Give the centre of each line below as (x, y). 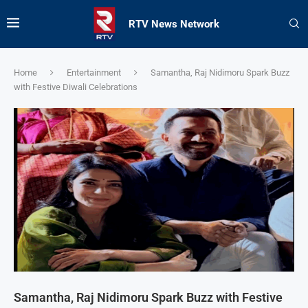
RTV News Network (174, 24)
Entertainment (94, 73)
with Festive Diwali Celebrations (76, 87)
